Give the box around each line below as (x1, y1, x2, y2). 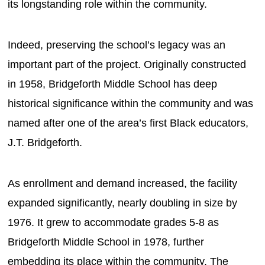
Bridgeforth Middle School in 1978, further (8, 235, 205, 248)
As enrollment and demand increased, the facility (8, 177, 238, 189)
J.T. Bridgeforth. (8, 136, 89, 148)
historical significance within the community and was (8, 97, 254, 109)
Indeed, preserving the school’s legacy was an (8, 38, 226, 51)
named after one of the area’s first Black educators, (8, 117, 249, 129)
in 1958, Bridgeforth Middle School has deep (8, 77, 218, 90)
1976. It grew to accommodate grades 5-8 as (8, 216, 219, 228)
